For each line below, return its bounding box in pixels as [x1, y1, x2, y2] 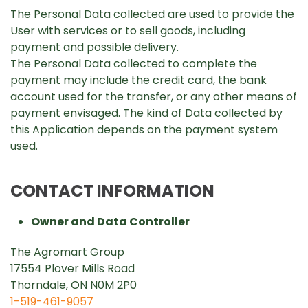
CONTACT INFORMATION [10, 179, 214, 202]
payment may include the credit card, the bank [10, 72, 267, 88]
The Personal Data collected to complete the [10, 56, 257, 71]
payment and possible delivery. [10, 39, 179, 55]
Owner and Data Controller [31, 214, 190, 230]
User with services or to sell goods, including [10, 23, 245, 38]
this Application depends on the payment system [10, 122, 278, 137]
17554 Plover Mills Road [10, 261, 135, 276]
